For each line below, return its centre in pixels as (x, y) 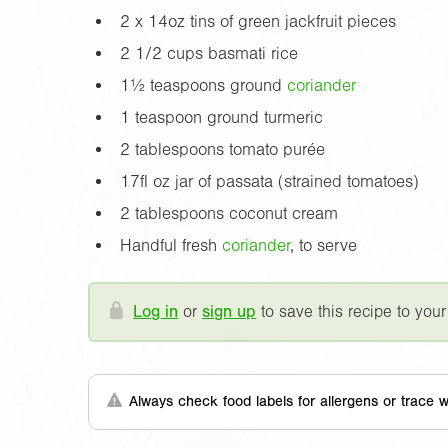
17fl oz (144, 181)
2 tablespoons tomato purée (222, 149)
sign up (229, 311)
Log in (156, 311)
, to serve (323, 245)
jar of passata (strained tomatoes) (294, 181)
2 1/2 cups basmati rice (208, 53)
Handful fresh (170, 245)
